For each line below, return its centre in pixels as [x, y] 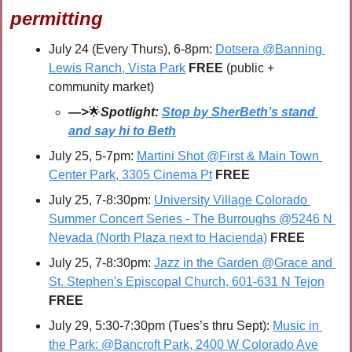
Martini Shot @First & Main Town [228, 156]
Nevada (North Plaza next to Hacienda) [158, 238]
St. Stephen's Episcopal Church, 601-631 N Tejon [187, 282]
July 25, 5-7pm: [93, 156]
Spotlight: [131, 112]
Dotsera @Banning [269, 49]
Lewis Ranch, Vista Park [117, 68]
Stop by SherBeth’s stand [238, 112]
